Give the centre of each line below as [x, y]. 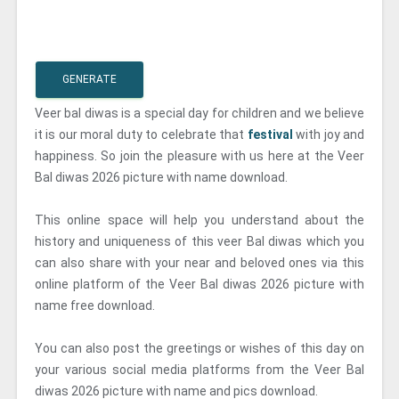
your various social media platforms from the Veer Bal [199, 370]
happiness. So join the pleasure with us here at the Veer [199, 156]
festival [272, 134]
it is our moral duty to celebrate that [141, 134]
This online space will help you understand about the [199, 220]
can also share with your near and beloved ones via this [199, 263]
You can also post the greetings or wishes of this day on [199, 348]
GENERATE [90, 79]
